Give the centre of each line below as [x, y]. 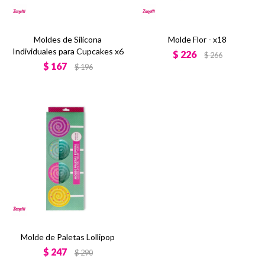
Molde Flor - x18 [197, 39]
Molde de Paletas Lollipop [68, 237]
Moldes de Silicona [68, 39]
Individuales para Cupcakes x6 [68, 51]
